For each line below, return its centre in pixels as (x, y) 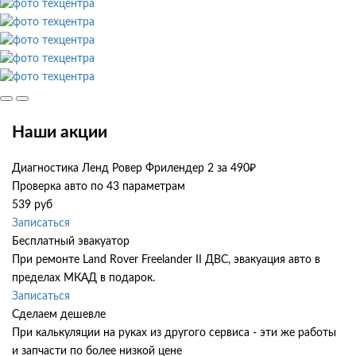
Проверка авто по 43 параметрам (99, 187)
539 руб (32, 205)
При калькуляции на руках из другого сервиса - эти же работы (174, 333)
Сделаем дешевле (59, 315)
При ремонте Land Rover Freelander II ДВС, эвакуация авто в (166, 260)
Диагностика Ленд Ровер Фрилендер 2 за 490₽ (134, 169)
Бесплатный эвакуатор (71, 242)
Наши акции (60, 132)
